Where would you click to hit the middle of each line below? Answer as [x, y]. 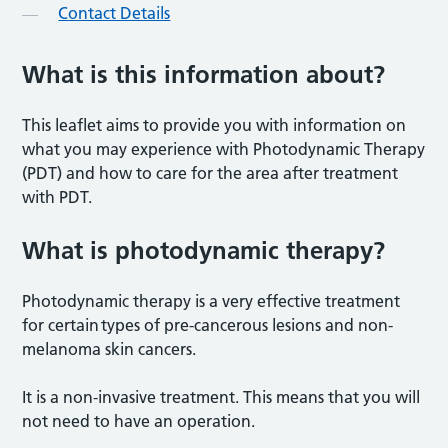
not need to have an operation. [139, 420]
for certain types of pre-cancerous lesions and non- [208, 324]
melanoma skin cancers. [111, 348]
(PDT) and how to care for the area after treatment [210, 172]
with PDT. [58, 196]
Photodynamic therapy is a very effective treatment [211, 300]
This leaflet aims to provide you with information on [214, 124]
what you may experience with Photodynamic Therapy [224, 148]
